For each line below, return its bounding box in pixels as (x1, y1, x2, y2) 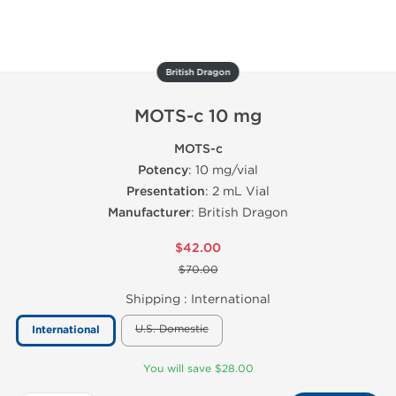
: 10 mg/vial (188, 163, 258, 178)
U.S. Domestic (135, 323, 209, 335)
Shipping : (126, 292, 191, 307)
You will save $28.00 (142, 362, 254, 375)
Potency (138, 163, 188, 178)
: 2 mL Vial (205, 184, 270, 199)
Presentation (126, 184, 205, 199)
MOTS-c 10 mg (134, 106, 262, 127)
